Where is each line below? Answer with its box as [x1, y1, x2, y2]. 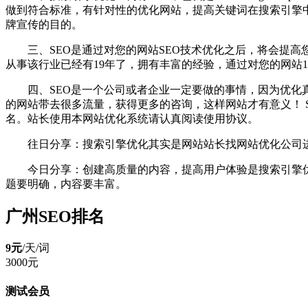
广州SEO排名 [5, 207, 104, 225]
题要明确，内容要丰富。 [5, 177, 126, 190]
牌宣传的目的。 [5, 18, 82, 30]
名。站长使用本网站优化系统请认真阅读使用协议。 [5, 112, 258, 124]
